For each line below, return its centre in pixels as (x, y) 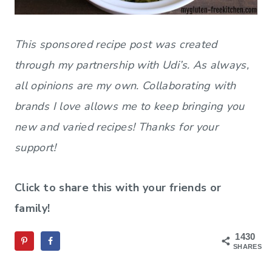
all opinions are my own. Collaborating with (125, 85)
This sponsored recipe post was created (116, 44)
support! (35, 147)
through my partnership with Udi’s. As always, (132, 65)
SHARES (248, 247)
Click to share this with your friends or (118, 187)
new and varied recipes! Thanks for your (117, 127)
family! (32, 208)
